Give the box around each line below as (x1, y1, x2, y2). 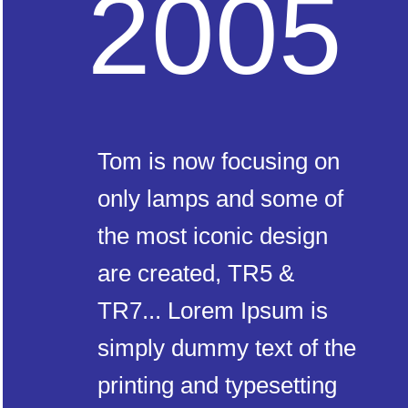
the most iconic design (97, 222, 328, 250)
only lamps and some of (97, 185, 343, 212)
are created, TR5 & (97, 260, 294, 287)
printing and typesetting (97, 372, 337, 399)
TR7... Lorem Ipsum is (97, 297, 328, 324)
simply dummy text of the (97, 334, 356, 362)
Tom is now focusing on (97, 148, 340, 175)
